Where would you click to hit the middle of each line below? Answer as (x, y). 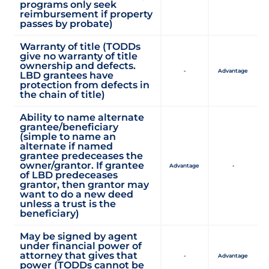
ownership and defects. (78, 65)
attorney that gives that (79, 255)
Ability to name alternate (82, 117)
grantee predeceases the (82, 156)
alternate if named (67, 146)
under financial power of (81, 246)
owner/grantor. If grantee (82, 165)
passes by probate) (67, 23)
